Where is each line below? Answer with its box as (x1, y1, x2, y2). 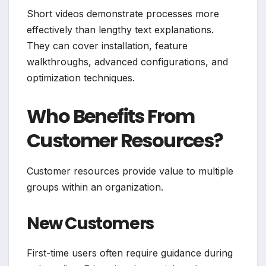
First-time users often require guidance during (27, 246, 233, 259)
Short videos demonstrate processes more (27, 7, 219, 20)
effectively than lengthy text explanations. (27, 23, 214, 36)
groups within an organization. (27, 180, 163, 193)
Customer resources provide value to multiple (27, 164, 233, 177)
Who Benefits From (27, 102, 195, 129)
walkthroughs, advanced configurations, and (27, 55, 228, 68)
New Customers (27, 211, 154, 235)
